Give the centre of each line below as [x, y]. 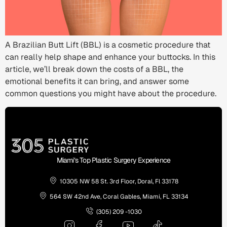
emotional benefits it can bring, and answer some [97, 82]
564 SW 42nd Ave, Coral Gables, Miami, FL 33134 [119, 196]
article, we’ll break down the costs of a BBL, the [94, 69]
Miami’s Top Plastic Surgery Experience [113, 160]
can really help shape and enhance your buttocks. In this [110, 57]
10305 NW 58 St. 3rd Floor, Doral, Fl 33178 [119, 181]
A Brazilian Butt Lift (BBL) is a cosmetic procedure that [108, 45]
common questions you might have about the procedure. [111, 94]
